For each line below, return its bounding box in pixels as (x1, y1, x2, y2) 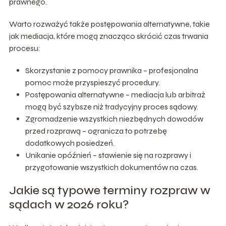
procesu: (9, 43, 40, 53)
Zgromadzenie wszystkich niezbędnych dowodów (25, 114, 203, 124)
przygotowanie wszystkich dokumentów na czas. (25, 162, 198, 172)
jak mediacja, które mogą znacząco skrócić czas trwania (9, 31, 208, 41)
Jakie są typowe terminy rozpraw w (9, 183, 210, 198)
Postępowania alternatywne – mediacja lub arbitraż (25, 89, 205, 99)
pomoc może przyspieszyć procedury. (25, 77, 160, 87)
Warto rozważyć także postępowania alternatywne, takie (9, 19, 210, 29)
